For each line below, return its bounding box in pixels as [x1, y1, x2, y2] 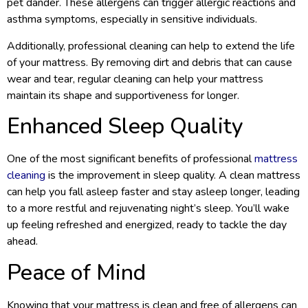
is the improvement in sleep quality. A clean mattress [45, 168, 300, 184]
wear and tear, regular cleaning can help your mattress [7, 71, 263, 87]
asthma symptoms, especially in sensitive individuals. [7, 12, 257, 27]
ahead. [7, 234, 38, 250]
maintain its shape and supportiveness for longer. [7, 87, 239, 103]
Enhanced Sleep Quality [7, 111, 243, 142]
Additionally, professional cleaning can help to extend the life [7, 38, 295, 54]
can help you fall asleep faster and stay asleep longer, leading [7, 184, 300, 200]
